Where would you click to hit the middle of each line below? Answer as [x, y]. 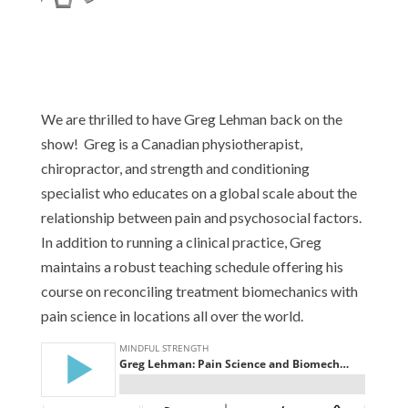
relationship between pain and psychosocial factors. [202, 218]
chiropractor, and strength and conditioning [175, 168]
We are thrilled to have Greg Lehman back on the [191, 119]
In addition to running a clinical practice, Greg [181, 242]
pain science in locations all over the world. [172, 316]
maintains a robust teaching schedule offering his [192, 267]
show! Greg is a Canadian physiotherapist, [171, 144]
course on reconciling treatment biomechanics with [199, 291]
